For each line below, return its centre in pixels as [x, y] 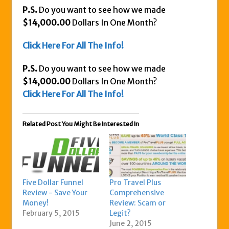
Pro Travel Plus [135, 183]
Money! [36, 203]
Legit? [120, 213]
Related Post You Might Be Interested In [81, 124]
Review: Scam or [138, 203]
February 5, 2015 [51, 213]
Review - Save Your [55, 193]
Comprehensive [137, 193]
